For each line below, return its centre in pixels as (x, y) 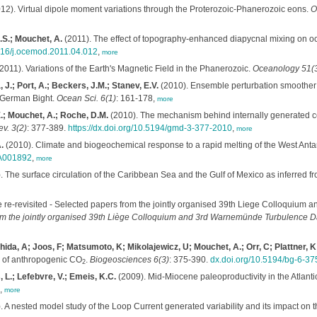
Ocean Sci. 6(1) (86, 98)
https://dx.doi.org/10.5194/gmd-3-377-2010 (150, 128)
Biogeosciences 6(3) (129, 260)
